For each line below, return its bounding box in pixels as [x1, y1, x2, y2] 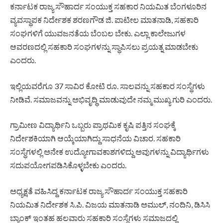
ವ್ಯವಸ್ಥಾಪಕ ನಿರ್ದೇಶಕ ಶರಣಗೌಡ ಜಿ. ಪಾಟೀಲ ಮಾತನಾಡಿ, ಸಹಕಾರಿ [10, 15, 199, 25]
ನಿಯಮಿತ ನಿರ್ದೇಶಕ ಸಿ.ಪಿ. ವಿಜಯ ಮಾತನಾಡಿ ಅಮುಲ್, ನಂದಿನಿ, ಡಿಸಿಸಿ [10, 200, 210, 210]
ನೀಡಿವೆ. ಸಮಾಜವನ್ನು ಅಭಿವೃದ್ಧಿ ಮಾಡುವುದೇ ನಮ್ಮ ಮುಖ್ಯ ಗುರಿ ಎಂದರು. [10, 94, 212, 104]
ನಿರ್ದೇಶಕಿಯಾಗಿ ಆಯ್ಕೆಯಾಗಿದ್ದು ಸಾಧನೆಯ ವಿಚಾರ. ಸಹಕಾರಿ [10, 133, 181, 143]
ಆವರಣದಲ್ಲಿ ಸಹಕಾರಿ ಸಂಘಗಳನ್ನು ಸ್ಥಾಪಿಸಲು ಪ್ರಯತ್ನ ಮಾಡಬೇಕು [10, 42, 198, 52]
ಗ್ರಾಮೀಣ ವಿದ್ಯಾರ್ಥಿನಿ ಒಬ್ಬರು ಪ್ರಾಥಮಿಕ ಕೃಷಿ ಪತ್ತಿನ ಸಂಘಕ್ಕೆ [10, 120, 176, 130]
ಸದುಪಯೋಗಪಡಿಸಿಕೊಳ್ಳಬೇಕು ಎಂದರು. [10, 160, 126, 170]
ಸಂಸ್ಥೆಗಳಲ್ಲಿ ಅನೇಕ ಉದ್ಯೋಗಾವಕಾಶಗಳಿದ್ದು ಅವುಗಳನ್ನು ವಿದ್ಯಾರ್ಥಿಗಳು [10, 147, 209, 157]
